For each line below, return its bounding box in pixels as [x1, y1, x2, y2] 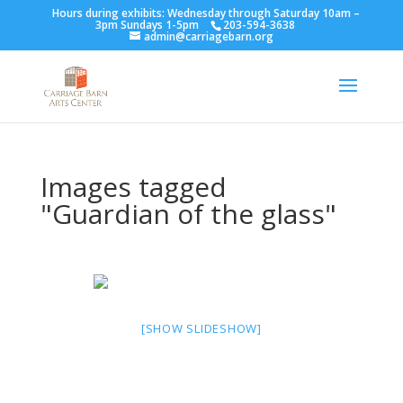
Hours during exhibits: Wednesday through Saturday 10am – [51, 5, 360, 21]
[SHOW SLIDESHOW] [140, 320, 262, 336]
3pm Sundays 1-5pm [95, 17, 200, 32]
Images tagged [40, 168, 227, 205]
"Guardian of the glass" [40, 195, 336, 232]
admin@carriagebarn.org [143, 29, 273, 44]
